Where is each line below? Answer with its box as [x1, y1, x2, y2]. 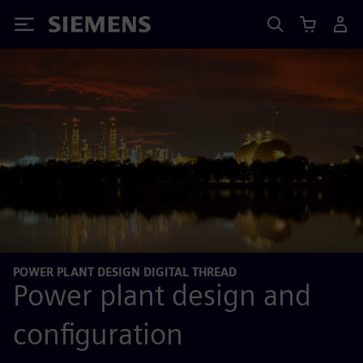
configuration [13, 315, 183, 352]
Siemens [49, 19, 102, 36]
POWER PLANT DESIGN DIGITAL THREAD [13, 265, 237, 279]
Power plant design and [13, 276, 311, 313]
